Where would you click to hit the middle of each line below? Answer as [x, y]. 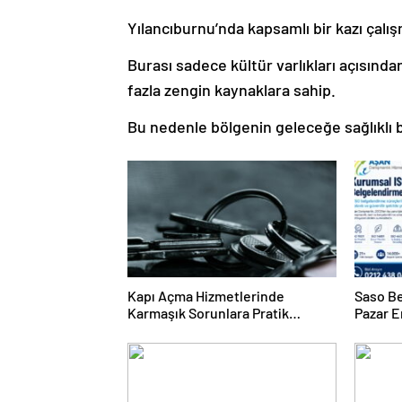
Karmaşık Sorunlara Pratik [208, 313]
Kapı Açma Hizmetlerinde [206, 296]
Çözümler [157, 330]
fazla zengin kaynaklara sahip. [232, 90]
